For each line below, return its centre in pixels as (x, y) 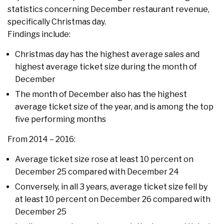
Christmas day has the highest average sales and (107, 54)
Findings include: (39, 34)
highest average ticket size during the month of (106, 67)
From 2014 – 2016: (41, 139)
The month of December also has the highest (101, 94)
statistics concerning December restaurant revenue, (108, 9)
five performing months (60, 119)
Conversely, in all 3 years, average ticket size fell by (111, 187)
